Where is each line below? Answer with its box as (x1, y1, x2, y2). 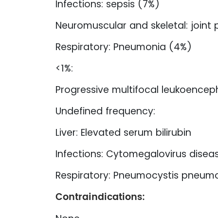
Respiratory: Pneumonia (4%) (55, 40, 192, 54)
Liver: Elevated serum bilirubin (55, 126, 191, 139)
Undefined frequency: (55, 104, 155, 118)
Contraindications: (55, 189, 145, 205)
